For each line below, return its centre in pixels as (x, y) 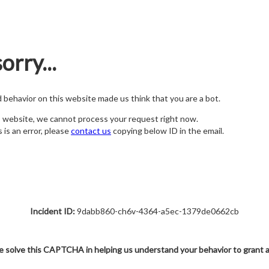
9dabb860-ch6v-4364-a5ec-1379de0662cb (157, 211)
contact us (91, 131)
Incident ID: (53, 211)
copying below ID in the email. (168, 131)
